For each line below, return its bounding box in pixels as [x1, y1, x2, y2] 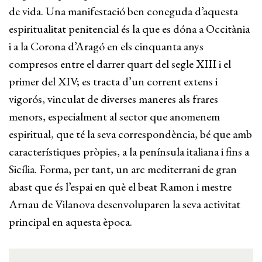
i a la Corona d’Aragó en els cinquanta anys [9, 39, 204, 54]
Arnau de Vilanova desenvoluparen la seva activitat [9, 196, 240, 212]
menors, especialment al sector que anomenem [9, 109, 220, 124]
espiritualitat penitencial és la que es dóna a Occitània [9, 21, 250, 36]
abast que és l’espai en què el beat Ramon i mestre [9, 179, 232, 194]
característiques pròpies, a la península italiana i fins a [9, 144, 249, 159]
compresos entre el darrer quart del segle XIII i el [9, 56, 231, 71]
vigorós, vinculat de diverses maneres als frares [9, 91, 218, 106]
